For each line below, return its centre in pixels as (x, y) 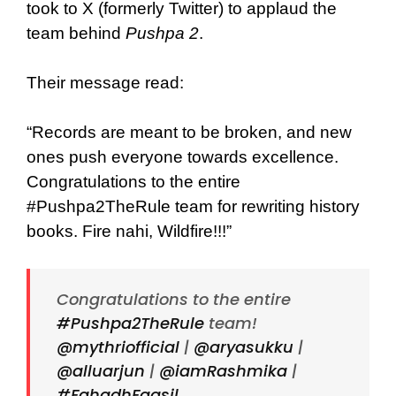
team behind (76, 33)
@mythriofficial (118, 346)
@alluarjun (101, 370)
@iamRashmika (223, 370)
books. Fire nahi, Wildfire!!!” (129, 231)
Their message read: (105, 82)
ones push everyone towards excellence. (183, 156)
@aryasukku (244, 346)
